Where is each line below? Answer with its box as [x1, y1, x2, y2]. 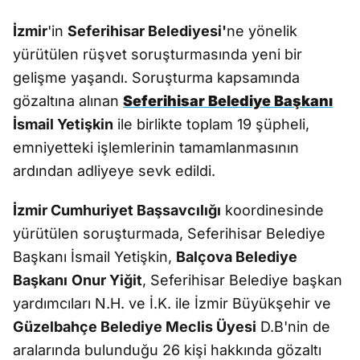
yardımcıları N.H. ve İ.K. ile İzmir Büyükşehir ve [13, 295, 331, 312]
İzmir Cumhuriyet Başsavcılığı [13, 202, 221, 219]
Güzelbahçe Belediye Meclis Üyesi [13, 318, 256, 335]
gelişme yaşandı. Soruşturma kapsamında [13, 69, 300, 86]
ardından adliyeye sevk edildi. [13, 162, 215, 179]
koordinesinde [221, 202, 324, 219]
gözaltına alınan [13, 92, 123, 109]
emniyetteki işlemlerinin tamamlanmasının [13, 139, 299, 156]
